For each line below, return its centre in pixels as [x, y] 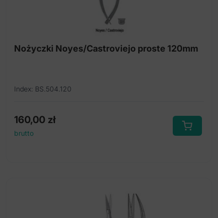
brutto [24, 133]
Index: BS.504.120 [43, 89]
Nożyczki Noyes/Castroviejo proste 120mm [106, 48]
